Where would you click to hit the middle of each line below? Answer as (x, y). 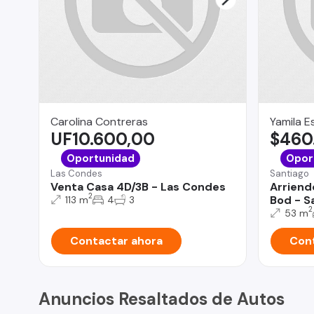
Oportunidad (101, 158)
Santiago (289, 173)
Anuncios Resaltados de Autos (162, 299)
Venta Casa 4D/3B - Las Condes (138, 186)
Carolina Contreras (99, 121)
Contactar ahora (116, 240)
